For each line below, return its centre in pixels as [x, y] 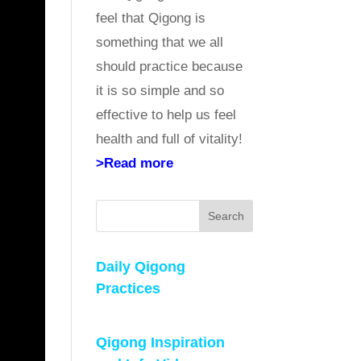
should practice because [170, 66]
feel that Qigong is [151, 18]
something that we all [160, 42]
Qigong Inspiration [161, 342]
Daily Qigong [141, 266]
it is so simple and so [160, 90]
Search [226, 216]
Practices [129, 288]
